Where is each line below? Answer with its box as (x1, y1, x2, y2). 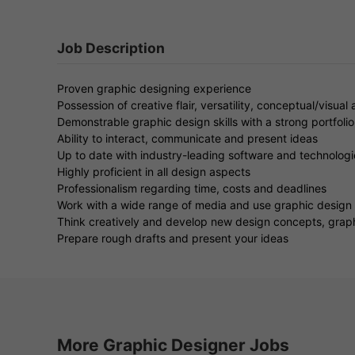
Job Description (57, 39, 165, 56)
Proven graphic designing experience (57, 81, 251, 95)
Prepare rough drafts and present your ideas (57, 231, 288, 245)
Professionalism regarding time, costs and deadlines (57, 181, 326, 195)
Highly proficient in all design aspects (57, 164, 250, 178)
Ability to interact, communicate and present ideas (57, 131, 318, 145)
